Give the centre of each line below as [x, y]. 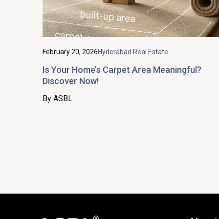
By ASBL [57, 98]
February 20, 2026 [70, 52]
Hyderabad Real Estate [133, 52]
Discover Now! [71, 81]
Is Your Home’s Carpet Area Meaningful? [122, 69]
